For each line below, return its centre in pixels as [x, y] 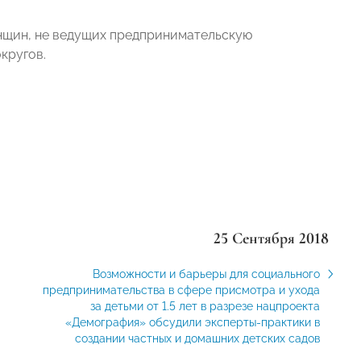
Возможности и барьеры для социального [206, 274]
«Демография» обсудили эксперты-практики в [192, 322]
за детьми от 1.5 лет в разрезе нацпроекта [205, 306]
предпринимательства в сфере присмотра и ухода [181, 290]
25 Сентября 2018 [271, 239]
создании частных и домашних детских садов [197, 338]
